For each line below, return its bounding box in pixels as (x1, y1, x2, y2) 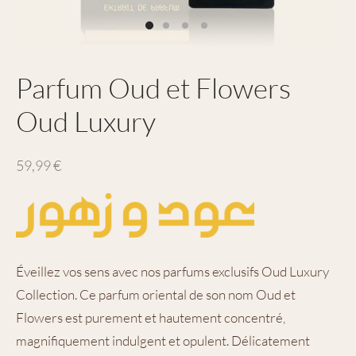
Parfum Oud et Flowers (16, 71, 291, 105)
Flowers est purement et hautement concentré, (16, 308, 285, 326)
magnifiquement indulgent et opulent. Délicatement (16, 331, 310, 349)
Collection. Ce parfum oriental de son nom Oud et (16, 285, 296, 303)
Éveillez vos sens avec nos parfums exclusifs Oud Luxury (16, 262, 329, 280)
